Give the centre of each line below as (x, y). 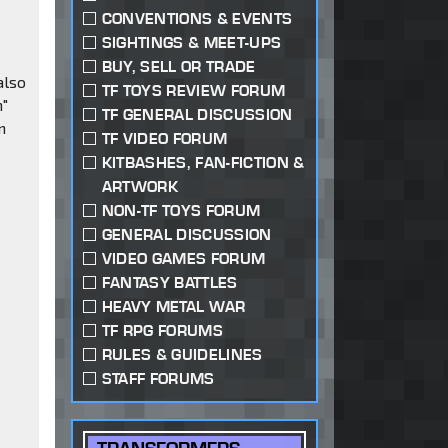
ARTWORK (140, 187)
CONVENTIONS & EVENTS (197, 19)
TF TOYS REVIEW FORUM (193, 91)
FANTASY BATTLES (169, 283)
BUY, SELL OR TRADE (178, 67)
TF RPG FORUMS (162, 331)
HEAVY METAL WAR (173, 307)
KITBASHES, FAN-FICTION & (203, 163)
